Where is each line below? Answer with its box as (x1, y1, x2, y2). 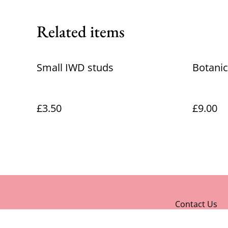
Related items (37, 21, 125, 42)
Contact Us (175, 198, 217, 210)
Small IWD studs (37, 61, 113, 74)
